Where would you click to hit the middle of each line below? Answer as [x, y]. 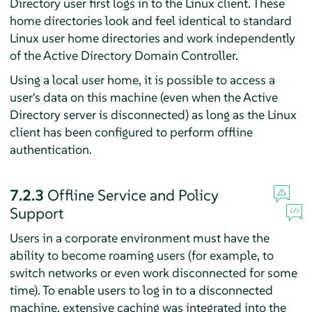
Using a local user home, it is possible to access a [142, 79]
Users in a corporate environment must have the [139, 237]
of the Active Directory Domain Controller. [124, 55]
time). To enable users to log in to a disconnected [141, 290]
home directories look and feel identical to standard [150, 20]
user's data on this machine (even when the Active [143, 97]
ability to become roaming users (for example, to [141, 255]
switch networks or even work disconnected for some [153, 272]
